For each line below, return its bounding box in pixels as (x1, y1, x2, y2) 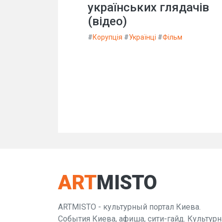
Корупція (93, 33, 122, 42)
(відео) (88, 14, 127, 29)
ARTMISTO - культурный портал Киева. (58, 202, 201, 212)
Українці (129, 33, 156, 42)
